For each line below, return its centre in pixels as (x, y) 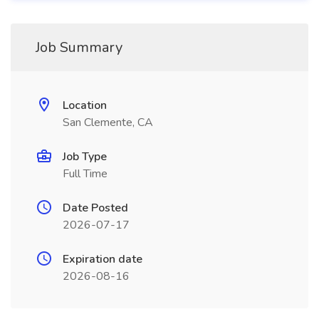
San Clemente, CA (108, 122)
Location (85, 105)
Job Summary (79, 47)
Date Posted (95, 208)
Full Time (85, 174)
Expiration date (103, 259)
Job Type (85, 157)
